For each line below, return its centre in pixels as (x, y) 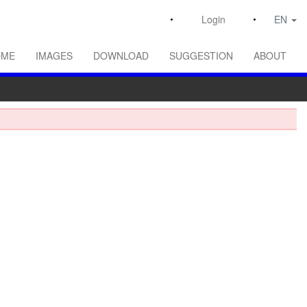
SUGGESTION (201, 56)
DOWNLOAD (121, 56)
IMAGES (54, 56)
